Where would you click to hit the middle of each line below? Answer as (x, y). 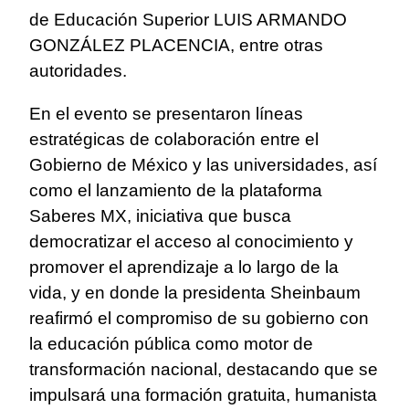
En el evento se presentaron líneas (166, 114)
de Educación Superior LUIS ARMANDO (188, 20)
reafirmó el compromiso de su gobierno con (199, 319)
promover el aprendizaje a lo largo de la (184, 267)
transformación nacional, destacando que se (204, 370)
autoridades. (78, 71)
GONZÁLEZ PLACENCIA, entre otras (176, 46)
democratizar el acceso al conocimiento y (191, 242)
